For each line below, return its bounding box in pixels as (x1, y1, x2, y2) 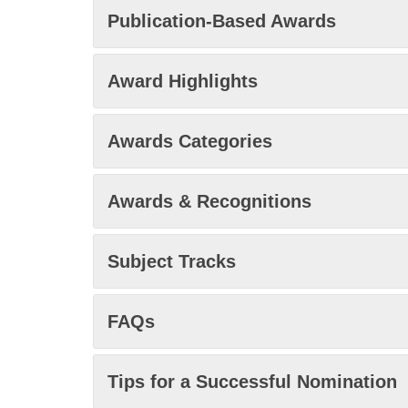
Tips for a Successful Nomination (107, 372, 397, 392)
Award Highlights (107, 71, 258, 91)
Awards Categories (107, 131, 272, 151)
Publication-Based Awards (107, 11, 336, 31)
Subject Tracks (107, 251, 236, 271)
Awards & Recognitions (107, 191, 311, 211)
